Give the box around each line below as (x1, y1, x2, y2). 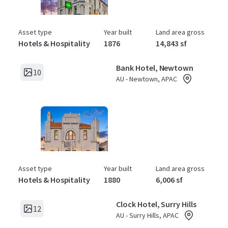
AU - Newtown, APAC (116, 74, 177, 83)
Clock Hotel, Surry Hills (116, 199, 197, 209)
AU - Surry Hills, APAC (116, 211, 179, 220)
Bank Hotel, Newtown (116, 63, 194, 73)
